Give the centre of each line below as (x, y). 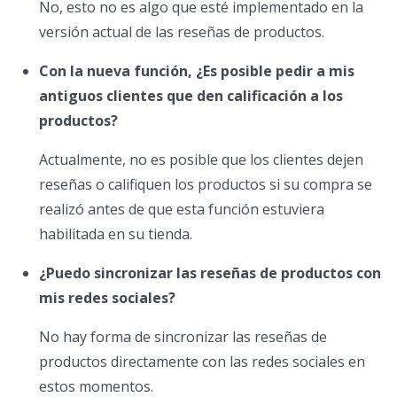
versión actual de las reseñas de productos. (182, 32)
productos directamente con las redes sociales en (202, 362)
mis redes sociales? (107, 298)
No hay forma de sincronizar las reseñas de (183, 337)
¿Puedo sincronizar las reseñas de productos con (210, 273)
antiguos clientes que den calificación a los (191, 96)
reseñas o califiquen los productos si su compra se (206, 185)
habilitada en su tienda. (116, 234)
